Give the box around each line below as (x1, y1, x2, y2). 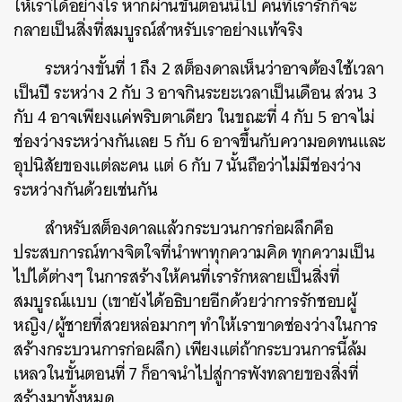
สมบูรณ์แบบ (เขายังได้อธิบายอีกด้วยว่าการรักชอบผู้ (13, 286, 357, 317)
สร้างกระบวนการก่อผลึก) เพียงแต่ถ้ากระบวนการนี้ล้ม (13, 335, 367, 365)
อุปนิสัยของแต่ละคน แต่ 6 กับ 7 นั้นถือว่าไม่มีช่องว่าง (13, 151, 362, 181)
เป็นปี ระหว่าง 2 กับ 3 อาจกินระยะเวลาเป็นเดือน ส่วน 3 (13, 78, 377, 109)
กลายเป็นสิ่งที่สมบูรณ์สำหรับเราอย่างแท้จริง (13, 15, 304, 46)
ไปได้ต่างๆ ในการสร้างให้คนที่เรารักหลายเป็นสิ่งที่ (13, 262, 340, 293)
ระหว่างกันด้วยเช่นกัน (13, 175, 158, 205)
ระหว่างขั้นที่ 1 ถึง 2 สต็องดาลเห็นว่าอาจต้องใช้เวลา (45, 54, 384, 84)
